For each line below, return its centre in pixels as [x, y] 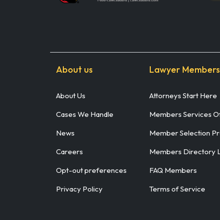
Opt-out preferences [91, 170]
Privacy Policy [79, 189]
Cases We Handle [85, 114]
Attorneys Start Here [183, 95]
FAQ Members [173, 170]
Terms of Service [177, 189]
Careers [69, 151]
